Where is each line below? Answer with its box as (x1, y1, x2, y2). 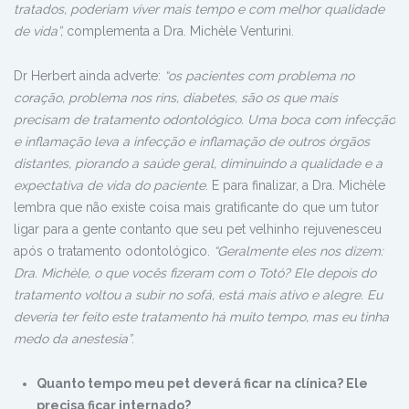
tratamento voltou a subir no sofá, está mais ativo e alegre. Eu (14, 288, 383, 303)
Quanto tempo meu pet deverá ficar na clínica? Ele (37, 376, 368, 392)
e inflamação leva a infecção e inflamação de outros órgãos (14, 134, 370, 150)
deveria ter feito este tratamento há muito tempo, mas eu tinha (14, 309, 389, 325)
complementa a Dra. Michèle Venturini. (63, 24, 294, 39)
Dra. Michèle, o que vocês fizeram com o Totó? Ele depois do (14, 266, 376, 281)
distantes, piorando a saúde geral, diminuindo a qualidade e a (14, 156, 383, 172)
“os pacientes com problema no (164, 68, 354, 84)
